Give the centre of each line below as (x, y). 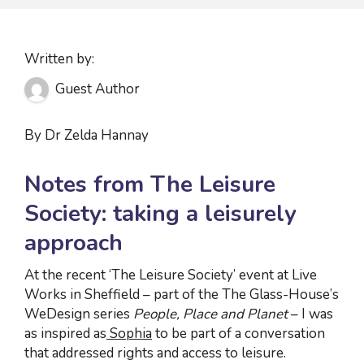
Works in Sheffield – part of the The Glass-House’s (182, 295)
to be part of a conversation (238, 334)
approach (74, 243)
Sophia (129, 334)
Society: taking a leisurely (160, 214)
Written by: (59, 59)
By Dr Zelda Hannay (87, 136)
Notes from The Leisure (150, 185)
